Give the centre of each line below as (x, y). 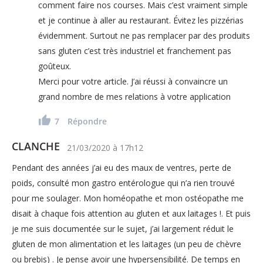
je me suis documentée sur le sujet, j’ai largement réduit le (123, 228)
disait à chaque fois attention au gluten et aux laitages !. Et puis (131, 213)
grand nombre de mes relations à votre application (134, 96)
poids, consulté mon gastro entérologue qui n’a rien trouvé (123, 183)
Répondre (87, 121)
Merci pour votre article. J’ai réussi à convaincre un (133, 81)
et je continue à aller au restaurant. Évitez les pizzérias (141, 20)
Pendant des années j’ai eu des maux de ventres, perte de (122, 167)
